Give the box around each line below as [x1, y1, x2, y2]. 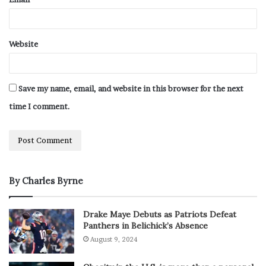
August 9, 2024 [90, 235, 137, 244]
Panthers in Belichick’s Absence [83, 220, 208, 232]
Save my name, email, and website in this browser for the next [18, 84, 243, 94]
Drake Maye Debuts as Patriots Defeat [83, 209, 236, 220]
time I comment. [9, 102, 70, 112]
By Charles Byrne [9, 175, 83, 187]
